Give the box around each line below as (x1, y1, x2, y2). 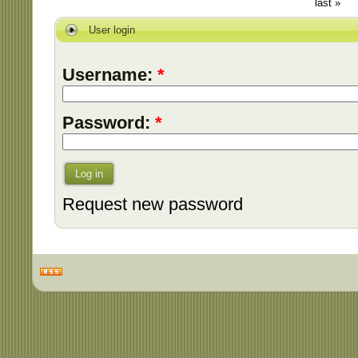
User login (89, 23, 135, 36)
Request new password (62, 194, 243, 215)
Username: (62, 64, 157, 85)
